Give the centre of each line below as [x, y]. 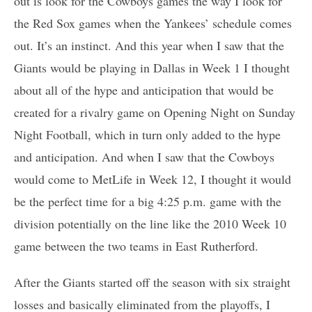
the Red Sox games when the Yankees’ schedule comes [153, 23]
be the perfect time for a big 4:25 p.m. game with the [148, 201]
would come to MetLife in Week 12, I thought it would [153, 179]
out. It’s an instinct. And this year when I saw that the [149, 45]
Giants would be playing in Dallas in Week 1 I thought [152, 67]
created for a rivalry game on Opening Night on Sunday [155, 112]
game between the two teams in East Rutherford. [136, 245]
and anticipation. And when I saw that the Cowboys [144, 156]
